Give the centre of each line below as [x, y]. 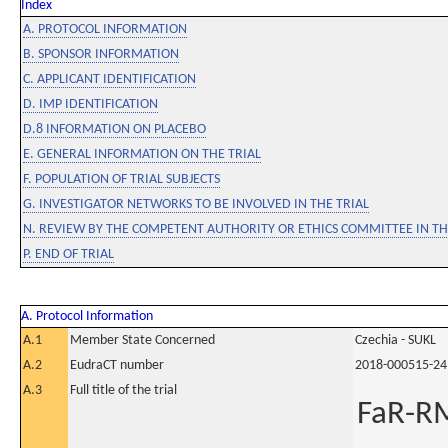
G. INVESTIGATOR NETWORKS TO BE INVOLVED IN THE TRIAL [196, 204]
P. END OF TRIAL [68, 254]
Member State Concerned [142, 340]
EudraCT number [117, 365]
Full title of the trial [123, 390]
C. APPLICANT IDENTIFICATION [109, 79]
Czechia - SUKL [395, 340]
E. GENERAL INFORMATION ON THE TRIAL [142, 154]
